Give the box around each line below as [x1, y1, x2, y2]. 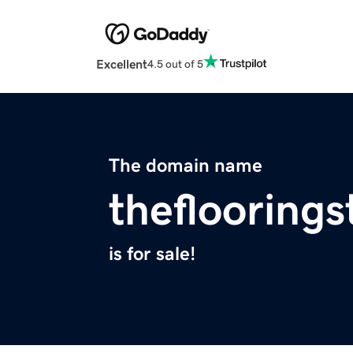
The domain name [109, 156, 262, 176]
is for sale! [109, 244, 195, 264]
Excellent [96, 58, 147, 71]
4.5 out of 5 [147, 58, 203, 69]
